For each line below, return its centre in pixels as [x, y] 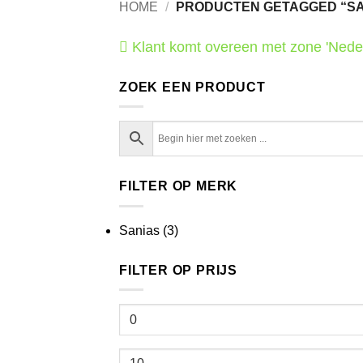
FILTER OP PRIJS [178, 270]
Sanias [139, 230]
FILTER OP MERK [179, 186]
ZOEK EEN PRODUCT [192, 87]
